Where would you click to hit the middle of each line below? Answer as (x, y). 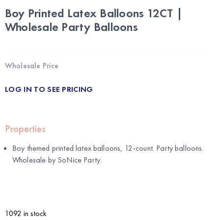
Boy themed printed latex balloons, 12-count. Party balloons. (108, 148)
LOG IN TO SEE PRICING (49, 89)
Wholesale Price (32, 65)
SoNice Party (79, 160)
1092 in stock (26, 213)
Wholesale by (35, 160)
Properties (25, 128)
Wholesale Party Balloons (71, 27)
